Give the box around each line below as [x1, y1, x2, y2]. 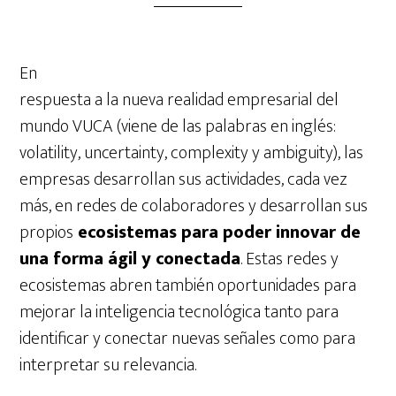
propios [19, 217, 74, 248]
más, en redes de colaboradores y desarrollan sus [19, 191, 369, 222]
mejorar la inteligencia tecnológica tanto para [19, 297, 339, 328]
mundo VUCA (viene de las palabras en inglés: [19, 111, 337, 142]
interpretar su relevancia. [19, 350, 197, 381]
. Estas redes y [240, 244, 339, 275]
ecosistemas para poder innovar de [73, 217, 362, 248]
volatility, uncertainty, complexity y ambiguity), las [19, 138, 364, 169]
